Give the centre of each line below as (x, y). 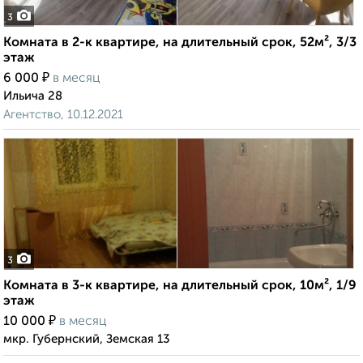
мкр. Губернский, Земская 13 (87, 340)
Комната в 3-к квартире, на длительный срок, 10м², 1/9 (180, 286)
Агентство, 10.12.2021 (63, 115)
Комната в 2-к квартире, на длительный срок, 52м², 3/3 (180, 43)
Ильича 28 (33, 96)
